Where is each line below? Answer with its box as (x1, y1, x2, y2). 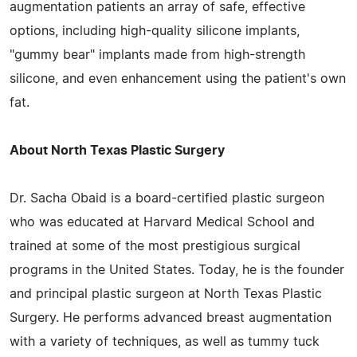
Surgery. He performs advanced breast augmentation (10, 311, 331, 324)
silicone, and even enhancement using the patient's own (10, 72, 346, 85)
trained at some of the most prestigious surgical (10, 239, 300, 253)
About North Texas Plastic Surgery (10, 143, 225, 157)
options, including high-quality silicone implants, (10, 24, 300, 37)
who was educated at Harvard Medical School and (10, 215, 315, 229)
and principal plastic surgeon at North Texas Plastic (10, 287, 322, 300)
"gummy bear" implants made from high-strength (10, 48, 305, 61)
